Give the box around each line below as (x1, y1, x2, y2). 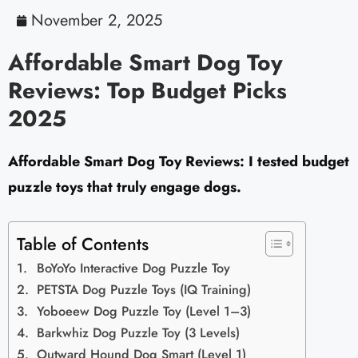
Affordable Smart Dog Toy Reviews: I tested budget (8, 151, 349, 173)
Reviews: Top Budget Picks (8, 74, 287, 108)
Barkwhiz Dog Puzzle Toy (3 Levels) (37, 324, 241, 343)
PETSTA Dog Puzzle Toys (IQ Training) (37, 280, 252, 300)
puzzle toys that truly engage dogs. (8, 177, 241, 198)
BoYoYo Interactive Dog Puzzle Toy (37, 259, 231, 278)
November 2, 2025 (31, 9, 162, 33)
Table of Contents (17, 232, 149, 257)
